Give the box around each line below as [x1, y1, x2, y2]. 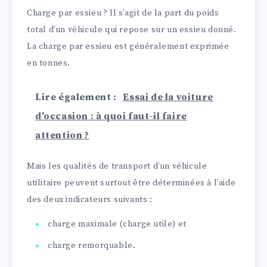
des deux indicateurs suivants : [27, 194, 153, 206]
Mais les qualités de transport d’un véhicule [27, 161, 207, 172]
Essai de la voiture [123, 91, 213, 104]
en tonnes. [27, 58, 70, 69]
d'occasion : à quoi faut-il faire [35, 110, 187, 123]
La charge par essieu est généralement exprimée [27, 41, 229, 52]
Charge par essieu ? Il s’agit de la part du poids [27, 8, 219, 19]
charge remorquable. [48, 240, 136, 252]
